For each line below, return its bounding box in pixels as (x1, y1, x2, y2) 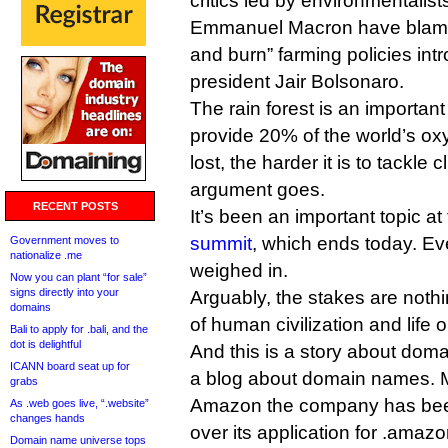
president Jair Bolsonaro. (190, 71, 404, 92)
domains (10, 301, 51, 313)
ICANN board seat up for (10, 360, 130, 372)
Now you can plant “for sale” (10, 271, 147, 283)
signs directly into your (10, 286, 119, 298)
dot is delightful (10, 338, 81, 350)
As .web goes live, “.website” (10, 397, 149, 409)
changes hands (10, 412, 85, 424)
